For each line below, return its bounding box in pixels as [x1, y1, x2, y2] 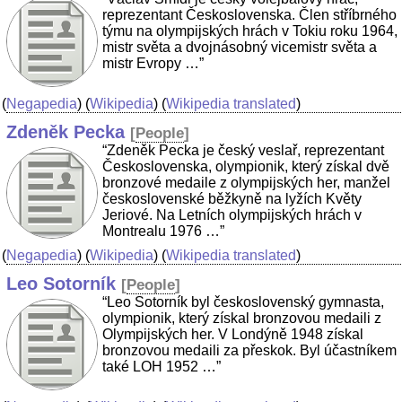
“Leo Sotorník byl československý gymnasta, [102, 294, 384, 310]
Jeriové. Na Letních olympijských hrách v [102, 207, 362, 223]
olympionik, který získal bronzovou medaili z [102, 310, 381, 327]
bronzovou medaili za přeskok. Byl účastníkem [102, 343, 397, 359]
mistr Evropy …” [102, 56, 204, 72]
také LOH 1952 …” [102, 359, 221, 375]
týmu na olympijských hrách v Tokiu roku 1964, [102, 23, 398, 39]
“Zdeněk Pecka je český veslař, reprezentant [102, 143, 384, 159]
